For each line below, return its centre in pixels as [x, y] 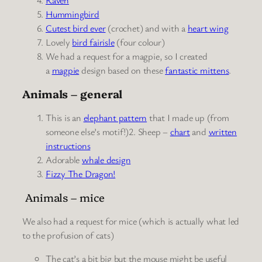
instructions [68, 145]
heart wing [208, 28]
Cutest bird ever [76, 28]
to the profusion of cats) [68, 235]
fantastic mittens [197, 70]
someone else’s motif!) [87, 131]
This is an [65, 117]
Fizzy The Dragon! [81, 173]
